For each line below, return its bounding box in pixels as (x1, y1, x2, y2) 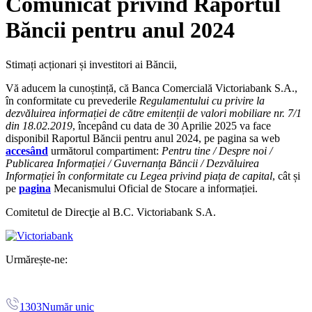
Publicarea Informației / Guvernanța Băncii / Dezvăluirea (6, 157, 259, 169)
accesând (6, 144, 48, 157)
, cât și (272, 169, 300, 182)
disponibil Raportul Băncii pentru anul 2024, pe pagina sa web (6, 132, 280, 144)
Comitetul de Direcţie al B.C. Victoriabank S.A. (6, 205, 216, 218)
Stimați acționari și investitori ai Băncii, (6, 58, 177, 70)
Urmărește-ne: (6, 253, 68, 265)
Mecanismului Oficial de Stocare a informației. (51, 182, 258, 194)
